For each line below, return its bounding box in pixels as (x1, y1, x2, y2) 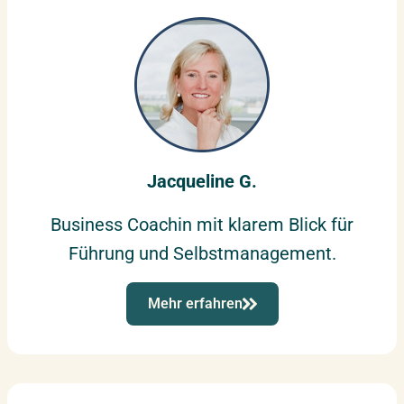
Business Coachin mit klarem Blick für (50, 214, 353, 236)
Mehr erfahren (147, 295, 243, 313)
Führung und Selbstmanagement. (68, 243, 336, 265)
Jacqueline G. (147, 170, 257, 193)
